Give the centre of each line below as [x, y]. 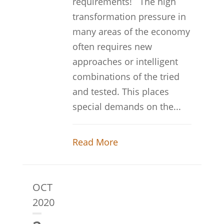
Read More [95, 142]
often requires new [112, 46]
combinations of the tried [126, 76]
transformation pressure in [129, 16]
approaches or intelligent [125, 61]
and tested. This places [120, 91]
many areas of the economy [131, 31]
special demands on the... [126, 106]
